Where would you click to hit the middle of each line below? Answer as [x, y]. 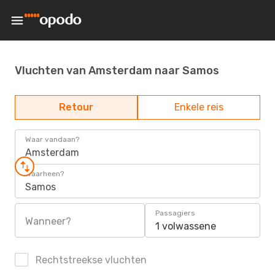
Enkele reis [199, 107]
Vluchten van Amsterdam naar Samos [117, 70]
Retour [76, 107]
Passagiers [175, 213]
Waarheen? [45, 174]
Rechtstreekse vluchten [90, 260]
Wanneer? [48, 221]
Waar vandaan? [52, 139]
